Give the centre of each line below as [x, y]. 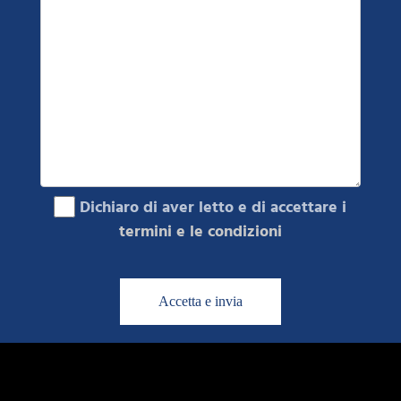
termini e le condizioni [200, 231]
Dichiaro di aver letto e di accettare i [211, 207]
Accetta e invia [200, 302]
